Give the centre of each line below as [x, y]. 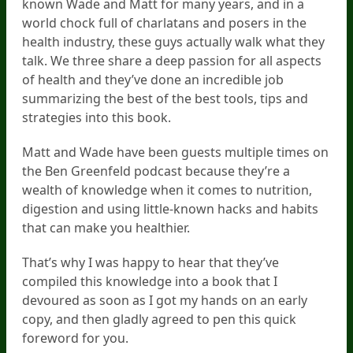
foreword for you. [75, 338]
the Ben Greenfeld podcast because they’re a [156, 171]
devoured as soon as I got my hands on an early [165, 300]
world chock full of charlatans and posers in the [164, 22]
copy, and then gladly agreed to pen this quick [159, 319]
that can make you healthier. [106, 227]
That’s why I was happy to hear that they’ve [150, 262]
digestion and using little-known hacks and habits [170, 208]
